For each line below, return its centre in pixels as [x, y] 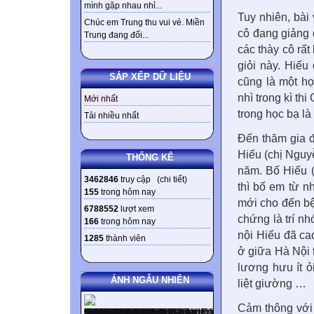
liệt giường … [272, 284]
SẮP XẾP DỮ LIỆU [150, 77]
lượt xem [136, 209]
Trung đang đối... [116, 35]
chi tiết [172, 180]
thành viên [125, 239]
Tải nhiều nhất [111, 116]
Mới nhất [101, 99]
